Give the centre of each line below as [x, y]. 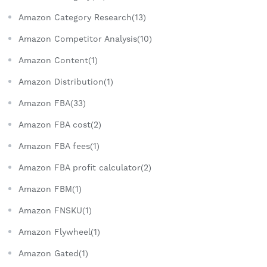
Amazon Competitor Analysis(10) [85, 39]
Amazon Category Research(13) [82, 18]
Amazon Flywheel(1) [59, 232]
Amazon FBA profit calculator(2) [85, 168]
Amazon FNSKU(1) [55, 211]
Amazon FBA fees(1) [59, 146]
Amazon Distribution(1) [66, 82]
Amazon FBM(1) [50, 189]
